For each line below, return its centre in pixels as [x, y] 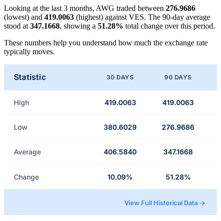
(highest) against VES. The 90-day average [142, 17]
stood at [17, 26]
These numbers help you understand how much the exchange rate [106, 43]
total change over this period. [169, 26]
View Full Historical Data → [165, 203]
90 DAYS [178, 77]
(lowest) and [24, 17]
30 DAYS [120, 77]
